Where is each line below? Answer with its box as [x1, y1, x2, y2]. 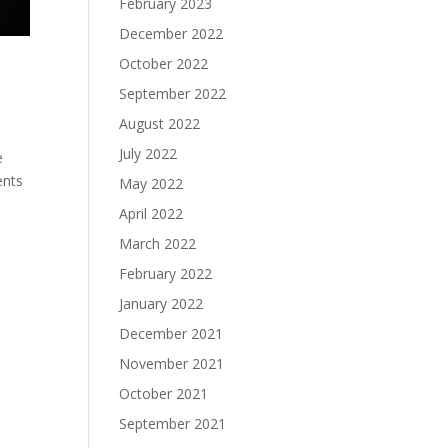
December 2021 [119, 324, 224, 343]
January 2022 [119, 294, 204, 313]
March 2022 [119, 234, 197, 253]
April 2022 [119, 204, 184, 223]
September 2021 [119, 414, 227, 433]
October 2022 [119, 54, 209, 73]
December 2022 [119, 24, 224, 43]
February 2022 [119, 264, 213, 283]
